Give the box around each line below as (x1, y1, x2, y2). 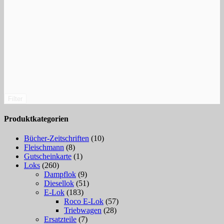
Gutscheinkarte (24, 152, 71, 161)
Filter (8, 94, 22, 102)
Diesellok (44, 179, 74, 188)
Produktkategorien (4, 114, 68, 123)
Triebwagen (64, 206, 101, 215)
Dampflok (44, 170, 76, 179)
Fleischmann (24, 143, 64, 152)
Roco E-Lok (64, 197, 103, 206)
